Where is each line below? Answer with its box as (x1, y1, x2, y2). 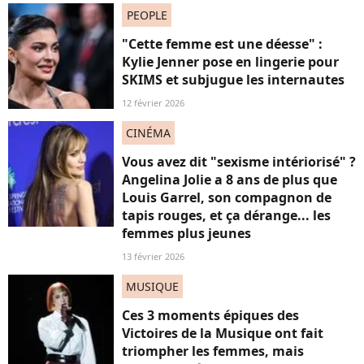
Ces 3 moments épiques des (122, 305, 299, 324)
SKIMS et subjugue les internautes (122, 70, 344, 89)
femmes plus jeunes (122, 223, 251, 242)
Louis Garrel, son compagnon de (122, 188, 331, 206)
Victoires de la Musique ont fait (122, 323, 323, 342)
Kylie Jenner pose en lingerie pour (122, 52, 339, 71)
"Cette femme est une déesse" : (122, 34, 323, 53)
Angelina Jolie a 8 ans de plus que (122, 170, 337, 188)
